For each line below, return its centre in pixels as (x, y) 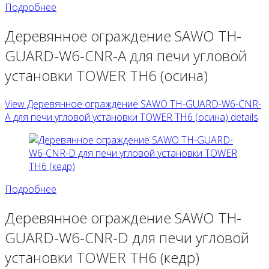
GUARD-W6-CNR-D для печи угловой (127, 237)
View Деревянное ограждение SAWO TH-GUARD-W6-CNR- (133, 104)
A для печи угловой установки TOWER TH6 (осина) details (131, 117)
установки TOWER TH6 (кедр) (102, 257)
